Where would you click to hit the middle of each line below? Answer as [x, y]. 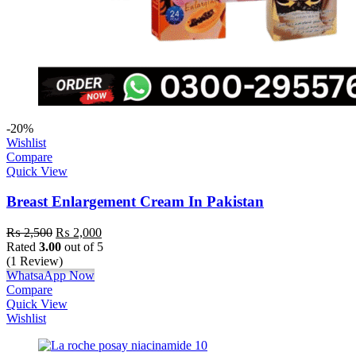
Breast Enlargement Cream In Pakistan [135, 202]
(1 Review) [35, 261]
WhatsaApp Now [50, 276]
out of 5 [82, 247]
